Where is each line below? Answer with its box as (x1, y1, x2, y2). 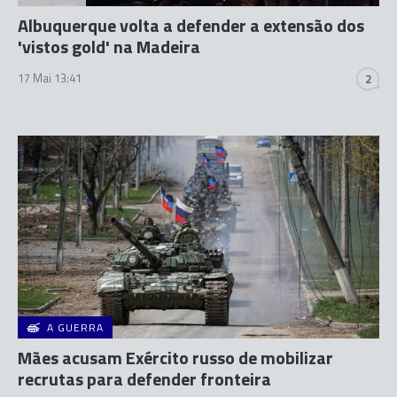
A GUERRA (47, 319, 104, 336)
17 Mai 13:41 (18, 68, 82, 87)
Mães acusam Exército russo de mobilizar (18, 344, 333, 371)
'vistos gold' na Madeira (18, 32, 200, 60)
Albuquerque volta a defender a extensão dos (18, 11, 364, 39)
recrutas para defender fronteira (18, 365, 271, 393)
